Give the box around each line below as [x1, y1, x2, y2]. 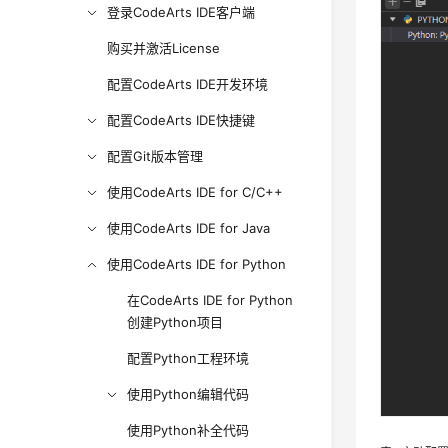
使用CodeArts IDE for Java [107, 220, 271, 236]
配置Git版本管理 [107, 148, 204, 164]
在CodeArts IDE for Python [127, 292, 294, 308]
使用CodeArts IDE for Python [107, 256, 287, 272]
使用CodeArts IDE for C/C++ [107, 184, 284, 200]
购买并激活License [107, 40, 221, 56]
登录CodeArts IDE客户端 [107, 4, 256, 20]
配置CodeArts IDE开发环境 [107, 76, 269, 92]
